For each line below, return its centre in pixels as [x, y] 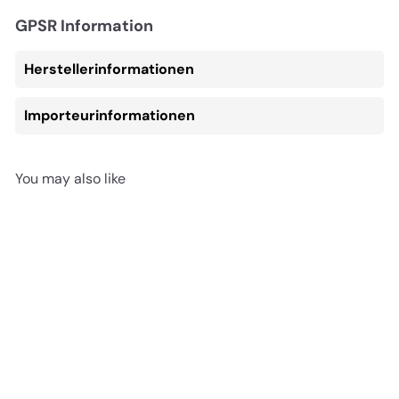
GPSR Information [84, 25]
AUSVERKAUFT [81, 387]
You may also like [70, 178]
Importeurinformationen [110, 115]
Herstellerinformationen [109, 69]
